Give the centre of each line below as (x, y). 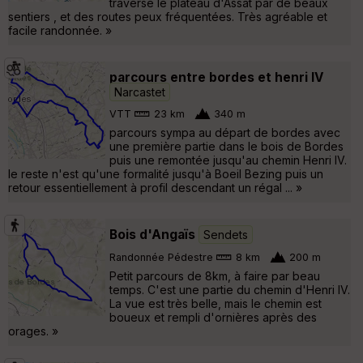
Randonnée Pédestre (161, 258)
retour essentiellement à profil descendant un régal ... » (155, 187)
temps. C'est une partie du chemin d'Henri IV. (230, 289)
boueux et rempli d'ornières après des (213, 317)
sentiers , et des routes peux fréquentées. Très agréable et (168, 16)
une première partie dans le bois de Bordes (226, 146)
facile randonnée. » (60, 30)
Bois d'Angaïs (152, 234)
